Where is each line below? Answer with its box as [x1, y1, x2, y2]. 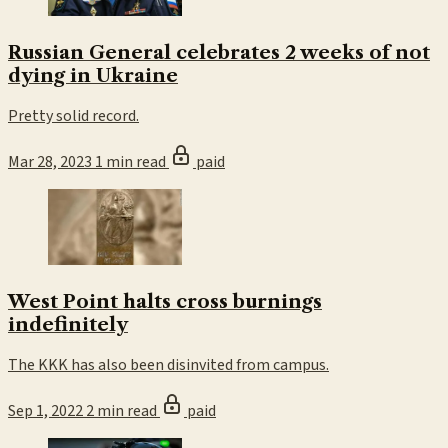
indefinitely [8, 312, 128, 336]
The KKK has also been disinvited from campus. [8, 354, 329, 377]
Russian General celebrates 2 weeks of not [8, 40, 430, 64]
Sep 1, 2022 [8, 400, 83, 423]
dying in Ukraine [8, 63, 178, 87]
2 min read [86, 400, 160, 423]
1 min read [95, 151, 169, 174]
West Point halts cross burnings [8, 289, 322, 313]
